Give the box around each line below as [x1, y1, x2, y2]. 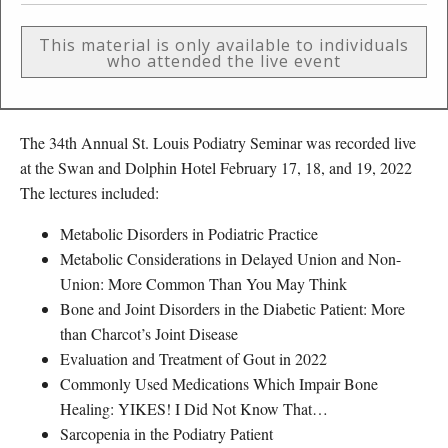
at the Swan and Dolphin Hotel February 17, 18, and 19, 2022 [20, 156, 412, 178]
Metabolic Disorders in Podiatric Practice [60, 222, 318, 244]
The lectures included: [20, 181, 159, 203]
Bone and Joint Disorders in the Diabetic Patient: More [60, 297, 405, 319]
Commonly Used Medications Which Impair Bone [60, 372, 378, 394]
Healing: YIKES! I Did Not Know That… [60, 397, 328, 419]
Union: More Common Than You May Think [60, 272, 347, 294]
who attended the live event [107, 49, 341, 72]
